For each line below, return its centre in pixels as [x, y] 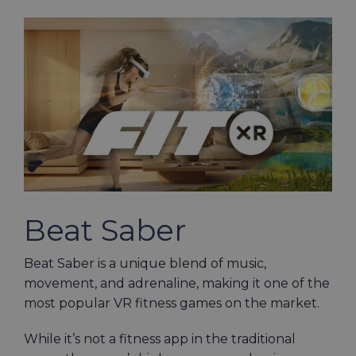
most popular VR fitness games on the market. [173, 304]
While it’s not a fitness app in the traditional [160, 339]
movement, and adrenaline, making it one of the [177, 284]
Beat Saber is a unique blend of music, [145, 264]
